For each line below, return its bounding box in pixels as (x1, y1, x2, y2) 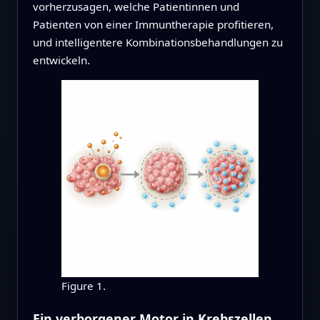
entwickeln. (32, 52, 90, 67)
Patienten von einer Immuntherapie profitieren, (32, 16, 274, 31)
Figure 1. (61, 279, 106, 294)
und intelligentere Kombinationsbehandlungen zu (32, 34, 283, 49)
